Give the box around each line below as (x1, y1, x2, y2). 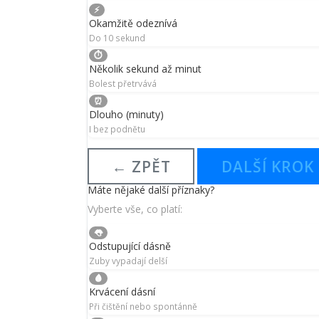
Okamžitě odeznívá (89, 16, 177, 31)
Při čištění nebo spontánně (89, 300, 197, 312)
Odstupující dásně (89, 239, 171, 253)
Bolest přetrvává (89, 78, 157, 90)
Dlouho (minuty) (89, 108, 164, 122)
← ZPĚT (111, 156, 171, 177)
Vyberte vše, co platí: (88, 202, 182, 216)
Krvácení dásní (89, 284, 155, 298)
